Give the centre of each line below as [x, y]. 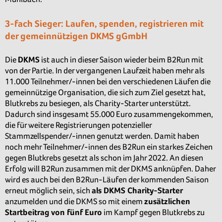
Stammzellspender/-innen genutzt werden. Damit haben [102, 136]
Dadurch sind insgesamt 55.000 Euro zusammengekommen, [109, 114]
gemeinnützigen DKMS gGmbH [84, 35]
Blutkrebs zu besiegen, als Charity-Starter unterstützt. [98, 104]
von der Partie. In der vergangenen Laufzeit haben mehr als [105, 71]
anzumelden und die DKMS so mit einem [75, 202]
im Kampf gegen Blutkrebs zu [153, 213]
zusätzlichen [167, 202]
